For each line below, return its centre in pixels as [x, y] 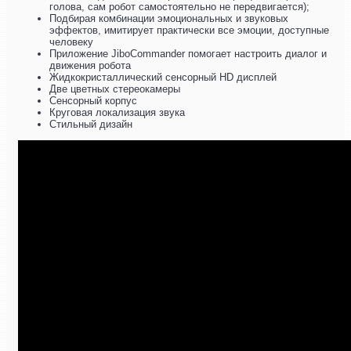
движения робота [90, 66]
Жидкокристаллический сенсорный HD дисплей [163, 78]
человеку [71, 42]
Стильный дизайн [91, 125]
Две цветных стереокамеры [115, 89]
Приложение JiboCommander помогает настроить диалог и [188, 54]
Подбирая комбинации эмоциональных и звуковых [169, 19]
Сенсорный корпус [93, 101]
